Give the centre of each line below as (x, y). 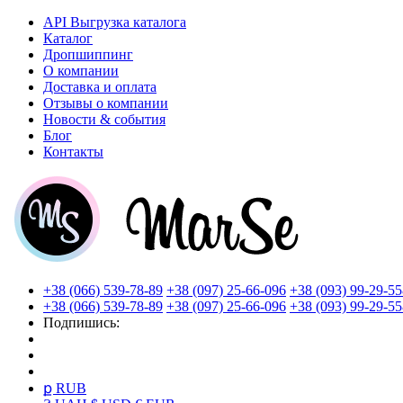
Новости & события (104, 119)
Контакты (73, 152)
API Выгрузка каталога (115, 22)
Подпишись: (85, 322)
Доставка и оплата (100, 87)
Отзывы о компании (106, 103)
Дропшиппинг (88, 54)
